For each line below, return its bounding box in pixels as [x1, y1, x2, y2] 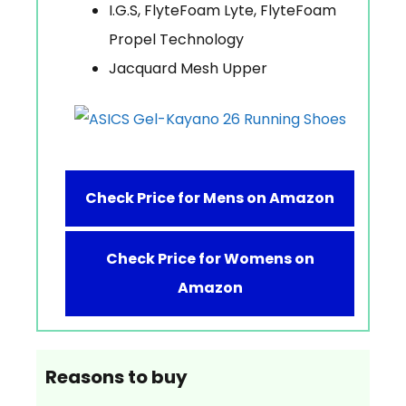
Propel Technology [109, 28, 244, 50]
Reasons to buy [45, 363, 188, 390]
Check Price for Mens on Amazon [85, 187, 334, 208]
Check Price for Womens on [105, 247, 314, 269]
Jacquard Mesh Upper [109, 57, 267, 79]
